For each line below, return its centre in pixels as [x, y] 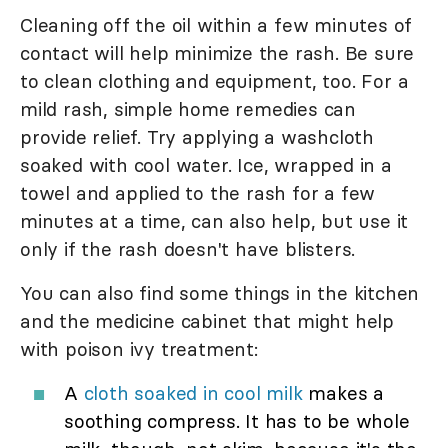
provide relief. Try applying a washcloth [197, 137]
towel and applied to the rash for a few [198, 193]
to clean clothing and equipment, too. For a [214, 81]
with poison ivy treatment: [139, 349]
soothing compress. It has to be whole [237, 421]
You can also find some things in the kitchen [220, 293]
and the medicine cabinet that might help [207, 321]
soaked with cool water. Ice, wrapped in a [206, 165]
